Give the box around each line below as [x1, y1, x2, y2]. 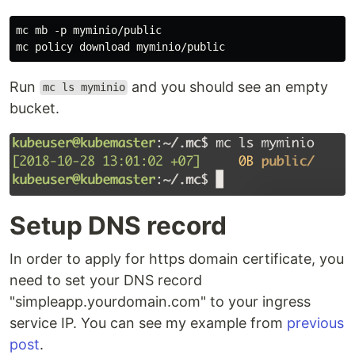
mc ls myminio [42, 81, 125, 94]
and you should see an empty [128, 78, 329, 95]
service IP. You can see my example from [10, 314, 287, 331]
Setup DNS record [10, 209, 227, 241]
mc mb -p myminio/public [16, 23, 162, 36]
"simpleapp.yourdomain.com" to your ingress [10, 292, 311, 310]
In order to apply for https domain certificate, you [10, 250, 344, 267]
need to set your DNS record [10, 271, 202, 288]
